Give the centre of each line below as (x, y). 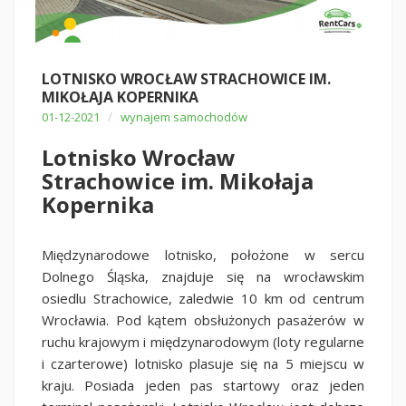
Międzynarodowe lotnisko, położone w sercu (203, 254)
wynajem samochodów (184, 116)
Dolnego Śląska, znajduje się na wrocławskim (203, 276)
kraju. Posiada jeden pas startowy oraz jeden (203, 385)
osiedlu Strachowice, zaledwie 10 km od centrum (203, 298)
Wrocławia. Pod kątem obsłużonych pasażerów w (203, 319)
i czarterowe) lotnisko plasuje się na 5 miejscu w (203, 363)
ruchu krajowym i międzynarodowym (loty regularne (203, 341)
